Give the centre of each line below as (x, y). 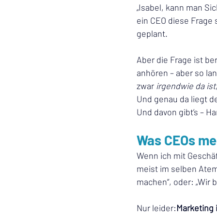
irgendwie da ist (186, 86)
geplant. (152, 33)
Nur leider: (156, 208)
